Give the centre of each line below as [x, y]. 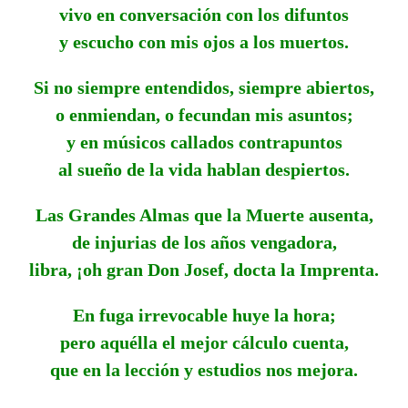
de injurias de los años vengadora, [204, 242]
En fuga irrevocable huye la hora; [204, 315]
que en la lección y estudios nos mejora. [204, 369]
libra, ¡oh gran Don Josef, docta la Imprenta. [204, 269]
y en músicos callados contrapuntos [204, 142]
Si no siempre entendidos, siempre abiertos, [204, 87]
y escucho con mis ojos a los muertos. [204, 41]
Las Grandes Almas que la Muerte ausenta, [204, 214]
